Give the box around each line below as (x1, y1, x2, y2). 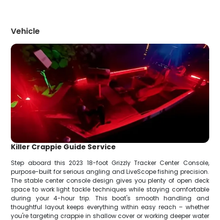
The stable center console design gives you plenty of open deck (11, 176, 209, 185)
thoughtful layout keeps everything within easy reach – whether (11, 202, 209, 211)
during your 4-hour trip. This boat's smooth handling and (11, 193, 209, 202)
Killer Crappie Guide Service (11, 141, 116, 152)
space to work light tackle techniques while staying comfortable (11, 185, 209, 193)
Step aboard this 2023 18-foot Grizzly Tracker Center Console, (11, 158, 209, 167)
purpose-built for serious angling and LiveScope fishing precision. (11, 167, 209, 176)
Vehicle (11, 26, 40, 37)
